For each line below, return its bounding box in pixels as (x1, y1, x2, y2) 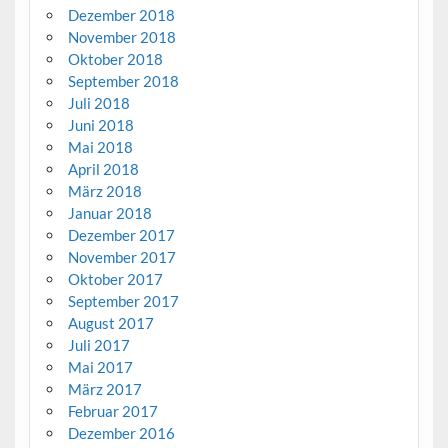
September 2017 (67, 292, 179, 311)
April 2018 (67, 160, 139, 179)
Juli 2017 (67, 336, 130, 355)
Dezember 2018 (67, 6, 175, 25)
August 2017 (67, 314, 154, 333)
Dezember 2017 (67, 226, 175, 245)
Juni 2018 (67, 116, 134, 135)
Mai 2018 (67, 138, 133, 157)
